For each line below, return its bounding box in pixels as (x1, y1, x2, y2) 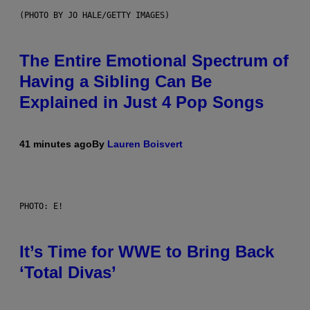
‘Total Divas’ (19, 262, 116, 282)
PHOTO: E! (19, 201, 63, 211)
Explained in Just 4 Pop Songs (19, 92, 264, 111)
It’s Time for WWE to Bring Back (19, 241, 274, 261)
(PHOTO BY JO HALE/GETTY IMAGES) (19, 10, 170, 20)
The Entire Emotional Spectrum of (19, 51, 289, 70)
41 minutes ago (19, 138, 92, 149)
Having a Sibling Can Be (19, 71, 212, 91)
